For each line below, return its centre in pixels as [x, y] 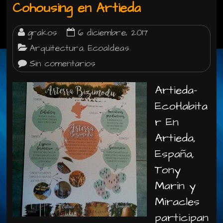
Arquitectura [57, 48]
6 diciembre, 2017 [113, 33]
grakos [42, 33]
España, [175, 154]
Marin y [175, 186]
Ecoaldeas [109, 48]
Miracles [177, 202]
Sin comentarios [62, 64]
